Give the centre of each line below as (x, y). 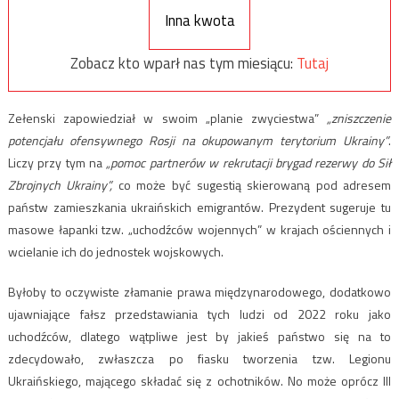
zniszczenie (362, 118)
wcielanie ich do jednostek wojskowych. (115, 252)
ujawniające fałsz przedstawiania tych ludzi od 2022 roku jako (199, 314)
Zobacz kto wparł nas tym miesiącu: (183, 63)
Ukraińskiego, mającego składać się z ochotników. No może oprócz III (199, 381)
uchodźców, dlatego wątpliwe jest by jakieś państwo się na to (199, 337)
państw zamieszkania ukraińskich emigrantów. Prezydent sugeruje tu (199, 208)
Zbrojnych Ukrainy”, (60, 185)
